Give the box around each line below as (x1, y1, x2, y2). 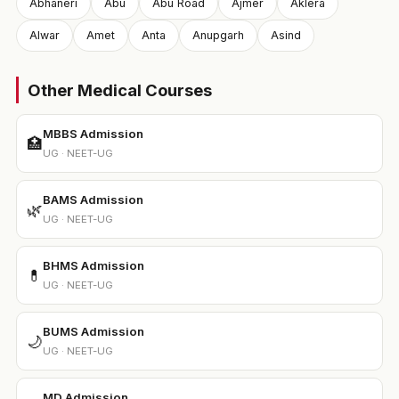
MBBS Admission (42, 126, 143, 141)
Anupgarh (191, 28, 244, 42)
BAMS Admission (42, 192, 143, 207)
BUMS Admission (42, 324, 144, 338)
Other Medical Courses (27, 80, 212, 100)
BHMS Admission (42, 258, 144, 273)
